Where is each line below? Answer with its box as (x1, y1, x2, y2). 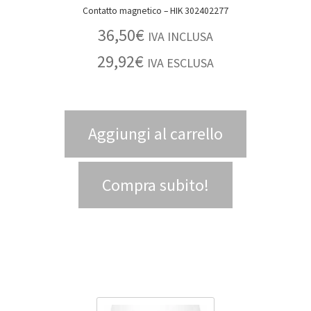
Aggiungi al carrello (88, 123, 223, 145)
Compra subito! (102, 174, 209, 196)
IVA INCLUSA (148, 28, 213, 44)
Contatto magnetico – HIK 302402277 (164, 5, 228, 17)
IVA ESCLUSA (147, 54, 214, 71)
